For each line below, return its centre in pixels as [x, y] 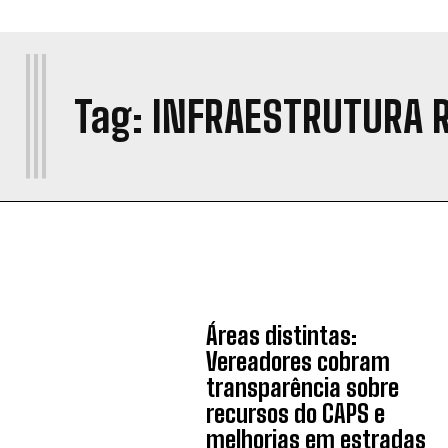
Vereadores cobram [298, 361]
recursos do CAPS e [296, 413]
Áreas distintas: [282, 335]
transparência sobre [303, 387]
